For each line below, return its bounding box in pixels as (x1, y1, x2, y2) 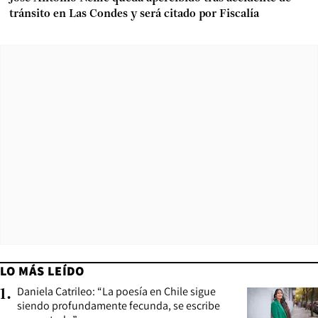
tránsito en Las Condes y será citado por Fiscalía (9, 8, 259, 20)
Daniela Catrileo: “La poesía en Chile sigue (17, 283, 216, 299)
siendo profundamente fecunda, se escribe (17, 297, 220, 313)
